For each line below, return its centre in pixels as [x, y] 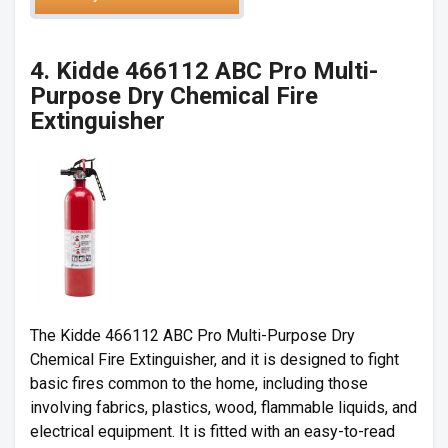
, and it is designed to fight [306, 359]
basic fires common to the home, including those [199, 383]
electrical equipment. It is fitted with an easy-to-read [212, 431]
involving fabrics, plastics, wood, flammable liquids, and [223, 407]
